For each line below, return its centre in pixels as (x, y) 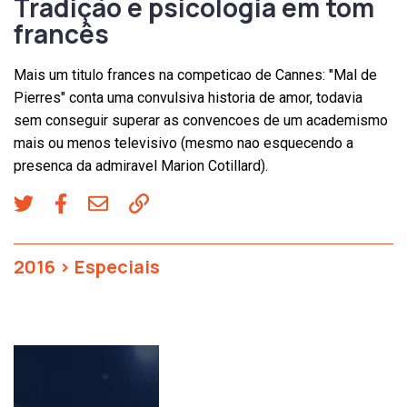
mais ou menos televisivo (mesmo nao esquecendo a (184, 143)
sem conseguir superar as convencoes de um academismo (201, 120)
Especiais (117, 266)
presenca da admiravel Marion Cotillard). (141, 165)
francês (61, 33)
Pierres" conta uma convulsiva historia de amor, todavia (188, 97)
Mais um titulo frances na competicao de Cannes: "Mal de (195, 74)
